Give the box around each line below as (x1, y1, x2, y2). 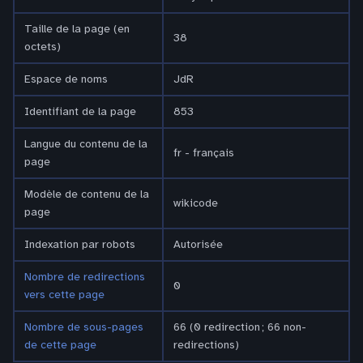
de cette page (24, 338, 96, 352)
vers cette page (24, 288, 105, 301)
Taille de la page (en (24, 22, 130, 36)
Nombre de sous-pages (24, 320, 143, 334)
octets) (24, 40, 61, 53)
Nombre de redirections (24, 270, 145, 284)
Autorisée (173, 237, 223, 251)
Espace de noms (24, 72, 108, 86)
